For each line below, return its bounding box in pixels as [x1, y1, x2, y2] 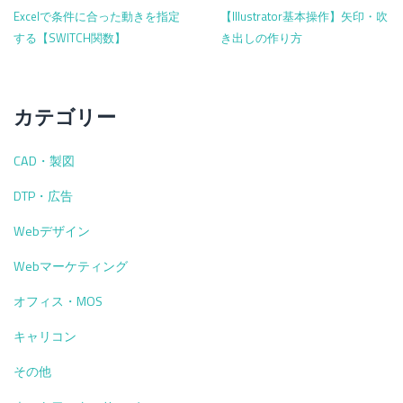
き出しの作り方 [219, 29, 302, 48]
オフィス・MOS [13, 291, 103, 311]
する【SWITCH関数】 [13, 29, 126, 48]
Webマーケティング [13, 255, 128, 276]
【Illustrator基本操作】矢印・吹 [219, 7, 388, 26]
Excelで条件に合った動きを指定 [13, 7, 180, 26]
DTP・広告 [13, 185, 73, 206]
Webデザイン [13, 220, 90, 241]
